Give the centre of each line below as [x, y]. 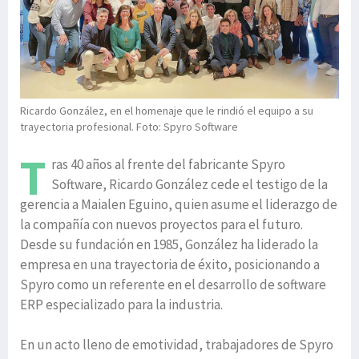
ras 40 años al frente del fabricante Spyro [168, 164]
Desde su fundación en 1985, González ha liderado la [169, 244]
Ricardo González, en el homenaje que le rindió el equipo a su [167, 110]
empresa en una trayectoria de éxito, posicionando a [170, 264]
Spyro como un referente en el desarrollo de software [173, 284]
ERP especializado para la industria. [121, 304]
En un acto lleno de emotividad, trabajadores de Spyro [177, 344]
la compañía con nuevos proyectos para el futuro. [161, 224]
